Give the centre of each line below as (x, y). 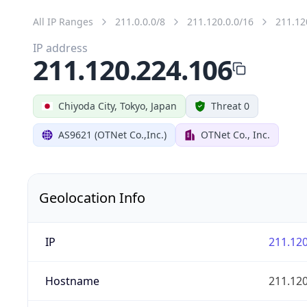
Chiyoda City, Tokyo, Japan (118, 106)
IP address (60, 48)
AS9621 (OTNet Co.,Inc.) (112, 134)
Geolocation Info (92, 197)
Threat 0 (230, 106)
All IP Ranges (63, 21)
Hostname (72, 281)
